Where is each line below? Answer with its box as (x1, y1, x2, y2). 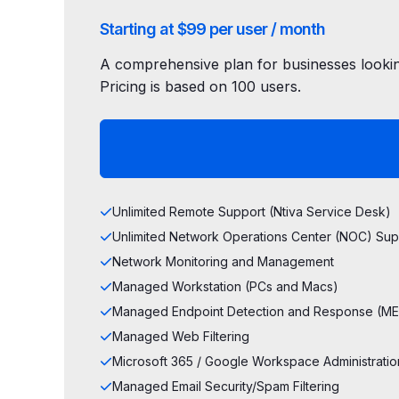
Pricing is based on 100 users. (100, 77, 301, 95)
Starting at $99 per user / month (100, 20, 325, 38)
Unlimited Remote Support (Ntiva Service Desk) (112, 204, 391, 219)
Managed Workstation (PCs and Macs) (112, 279, 338, 294)
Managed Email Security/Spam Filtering (112, 379, 339, 394)
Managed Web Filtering (112, 329, 249, 344)
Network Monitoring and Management (112, 254, 334, 269)
